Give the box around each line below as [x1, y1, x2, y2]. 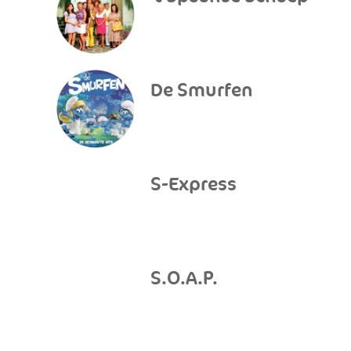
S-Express [150, 173, 237, 196]
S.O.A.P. [150, 267, 218, 290]
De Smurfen [150, 79, 253, 102]
